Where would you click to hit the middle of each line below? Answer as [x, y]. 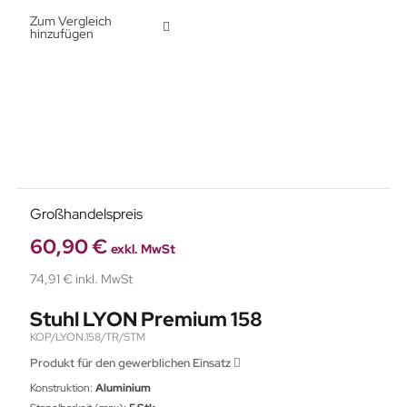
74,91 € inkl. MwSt [81, 279]
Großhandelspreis [86, 214]
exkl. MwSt [143, 249]
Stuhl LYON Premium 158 [146, 319]
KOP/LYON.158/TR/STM [88, 337]
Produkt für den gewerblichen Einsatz [132, 363]
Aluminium [123, 388]
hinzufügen [62, 34]
